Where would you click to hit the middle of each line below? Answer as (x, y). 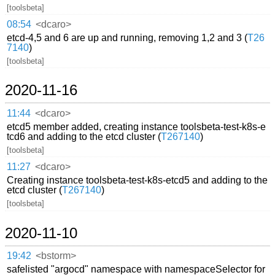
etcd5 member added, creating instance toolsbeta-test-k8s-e (137, 126)
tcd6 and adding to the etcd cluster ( (84, 136)
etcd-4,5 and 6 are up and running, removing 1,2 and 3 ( (127, 37)
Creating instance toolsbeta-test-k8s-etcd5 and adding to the (137, 180)
